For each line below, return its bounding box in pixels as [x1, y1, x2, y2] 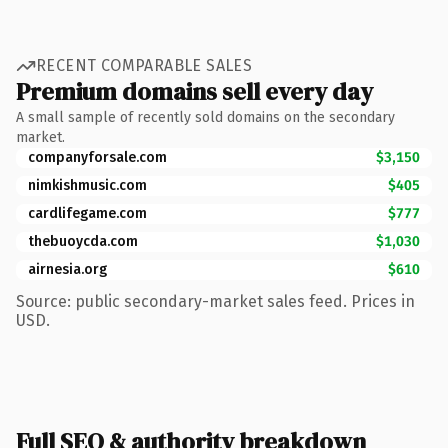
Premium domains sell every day [16, 74, 373, 108]
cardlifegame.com [28, 204, 147, 222]
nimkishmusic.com [28, 176, 147, 194]
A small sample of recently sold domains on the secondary [16, 108, 395, 126]
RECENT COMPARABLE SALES [36, 56, 253, 75]
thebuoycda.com [28, 232, 138, 250]
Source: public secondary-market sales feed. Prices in [16, 291, 415, 311]
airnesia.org [28, 260, 107, 278]
